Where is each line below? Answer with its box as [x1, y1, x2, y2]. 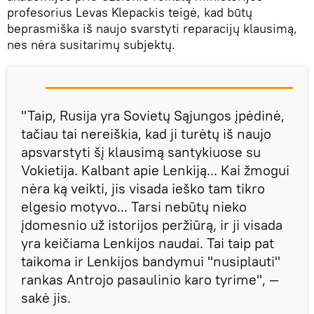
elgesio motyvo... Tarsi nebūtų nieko [21, 198, 247, 215]
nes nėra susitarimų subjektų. [7, 36, 175, 53]
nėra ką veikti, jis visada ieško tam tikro [21, 179, 265, 197]
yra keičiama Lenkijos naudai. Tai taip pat [21, 234, 274, 252]
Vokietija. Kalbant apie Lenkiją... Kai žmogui [21, 161, 289, 179]
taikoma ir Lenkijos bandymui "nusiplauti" [21, 252, 280, 270]
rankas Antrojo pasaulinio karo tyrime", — [21, 271, 279, 288]
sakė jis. [21, 289, 71, 306]
